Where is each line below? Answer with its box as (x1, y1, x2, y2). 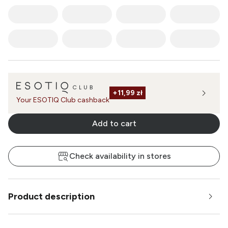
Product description (8, 190, 95, 202)
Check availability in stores (69, 151, 171, 161)
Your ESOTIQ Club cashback (16, 95, 109, 104)
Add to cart (92, 118, 136, 128)
